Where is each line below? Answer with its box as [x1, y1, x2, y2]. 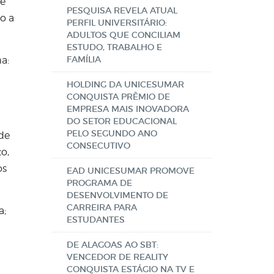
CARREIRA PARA [66, 202, 137, 213]
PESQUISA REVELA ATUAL [66, 5, 177, 16]
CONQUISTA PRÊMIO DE [66, 91, 170, 102]
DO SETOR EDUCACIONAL [66, 116, 177, 127]
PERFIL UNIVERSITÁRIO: [66, 17, 167, 28]
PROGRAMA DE [66, 177, 132, 188]
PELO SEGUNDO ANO [66, 128, 157, 139]
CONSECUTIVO [66, 140, 130, 151]
